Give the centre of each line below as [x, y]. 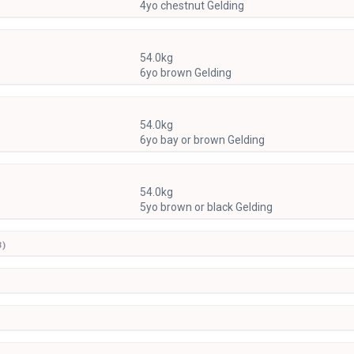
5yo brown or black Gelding [206, 207]
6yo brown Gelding [185, 72]
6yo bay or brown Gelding [202, 139]
